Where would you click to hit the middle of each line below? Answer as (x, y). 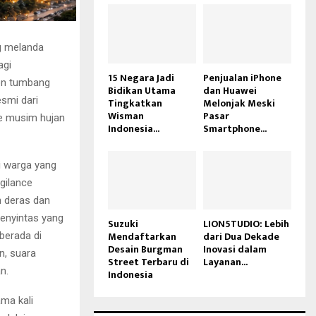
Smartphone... (235, 128)
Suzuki (123, 224)
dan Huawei (230, 90)
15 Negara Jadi (141, 78)
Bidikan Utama (142, 90)
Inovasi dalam (235, 249)
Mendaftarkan (142, 236)
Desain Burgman (145, 249)
